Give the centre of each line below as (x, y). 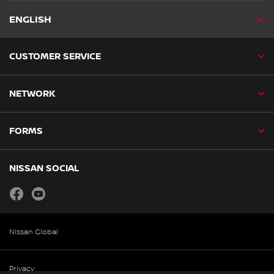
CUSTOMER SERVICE (55, 57)
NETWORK (32, 94)
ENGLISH (30, 20)
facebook (40, 191)
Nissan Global (34, 232)
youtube (60, 191)
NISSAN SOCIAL (44, 168)
